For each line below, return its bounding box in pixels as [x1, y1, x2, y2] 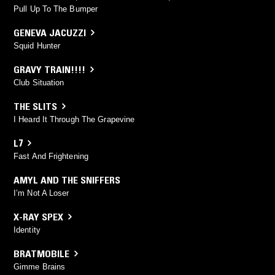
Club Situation [14, 77, 64, 87]
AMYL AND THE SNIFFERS [14, 173, 120, 186]
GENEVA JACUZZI [14, 26, 86, 39]
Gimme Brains [14, 261, 66, 271]
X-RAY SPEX [14, 210, 63, 223]
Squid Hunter [14, 41, 61, 50]
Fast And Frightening [14, 151, 88, 161]
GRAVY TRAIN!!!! [14, 63, 85, 76]
